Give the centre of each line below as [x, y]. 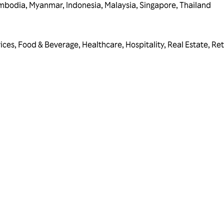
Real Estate [188, 45]
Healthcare [102, 45]
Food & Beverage [48, 45]
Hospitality [145, 45]
